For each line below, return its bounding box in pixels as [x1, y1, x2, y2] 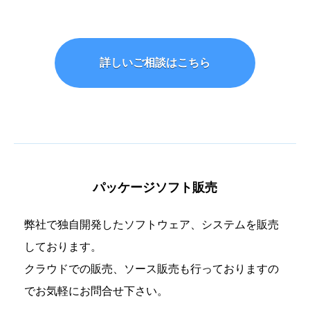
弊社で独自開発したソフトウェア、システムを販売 [24, 219, 279, 231]
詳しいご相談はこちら [100, 57, 210, 69]
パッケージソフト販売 [93, 181, 217, 195]
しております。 [24, 241, 102, 253]
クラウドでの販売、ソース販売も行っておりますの [24, 263, 279, 275]
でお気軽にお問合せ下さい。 [24, 285, 168, 298]
